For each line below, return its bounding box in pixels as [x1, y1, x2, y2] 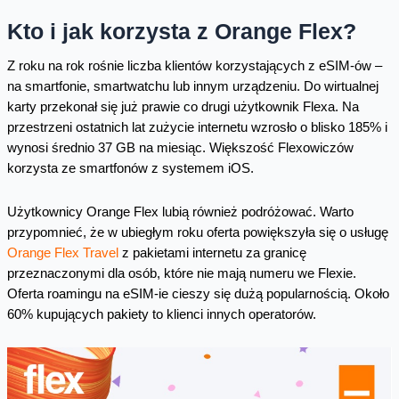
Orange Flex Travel [6, 245, 118, 260]
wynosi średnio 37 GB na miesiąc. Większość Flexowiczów [6, 141, 354, 156]
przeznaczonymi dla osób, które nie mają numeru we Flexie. [6, 265, 356, 281]
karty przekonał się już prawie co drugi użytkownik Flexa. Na [6, 100, 359, 115]
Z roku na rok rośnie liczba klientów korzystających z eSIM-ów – [6, 59, 382, 74]
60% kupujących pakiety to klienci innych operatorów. [6, 306, 316, 322]
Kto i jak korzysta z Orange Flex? [6, 18, 356, 44]
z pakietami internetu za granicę [118, 245, 306, 260]
